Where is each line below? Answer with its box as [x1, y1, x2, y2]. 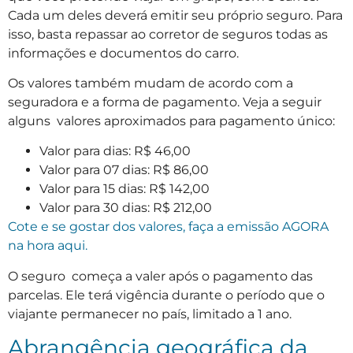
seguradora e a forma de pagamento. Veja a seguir [8, 94, 321, 110]
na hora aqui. [8, 238, 87, 254]
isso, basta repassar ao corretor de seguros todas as [8, 26, 328, 42]
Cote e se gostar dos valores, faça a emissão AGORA [8, 219, 329, 235]
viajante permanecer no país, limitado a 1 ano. [8, 306, 292, 321]
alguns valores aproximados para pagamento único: [8, 113, 335, 128]
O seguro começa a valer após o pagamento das [8, 268, 313, 284]
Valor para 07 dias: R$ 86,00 [39, 162, 209, 178]
